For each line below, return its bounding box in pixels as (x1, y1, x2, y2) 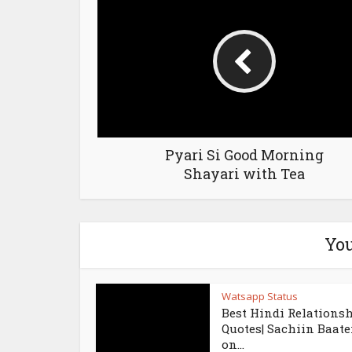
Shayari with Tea (183, 164, 305, 184)
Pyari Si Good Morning (164, 145, 324, 165)
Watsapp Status (222, 289, 298, 304)
